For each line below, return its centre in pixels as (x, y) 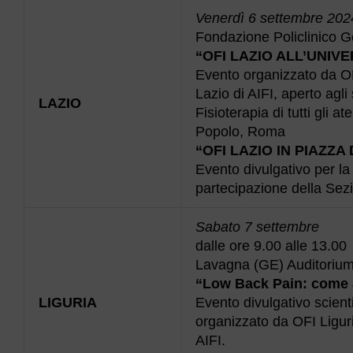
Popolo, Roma (240, 131)
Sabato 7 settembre (257, 227)
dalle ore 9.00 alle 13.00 (271, 245)
